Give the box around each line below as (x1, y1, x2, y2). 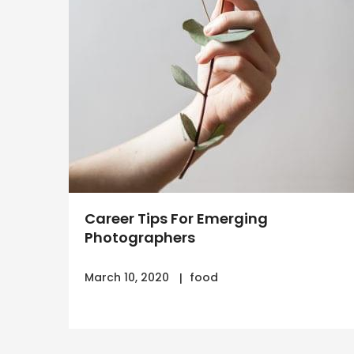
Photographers (85, 228, 195, 247)
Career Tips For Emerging (85, 209, 268, 228)
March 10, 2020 (85, 269, 169, 285)
